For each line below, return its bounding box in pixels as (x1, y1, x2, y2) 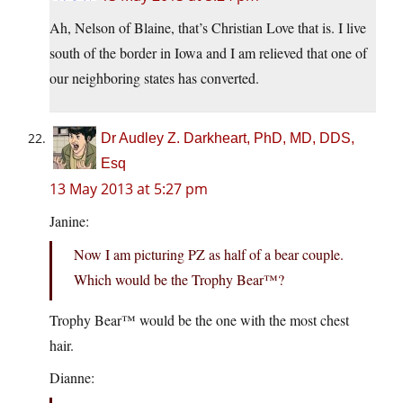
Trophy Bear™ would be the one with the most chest (49, 310, 349, 330)
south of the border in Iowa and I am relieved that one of (49, 43, 367, 63)
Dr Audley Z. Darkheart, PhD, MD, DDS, (101, 130, 354, 147)
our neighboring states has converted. (49, 68, 259, 88)
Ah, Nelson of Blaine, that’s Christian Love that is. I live (49, 18, 366, 38)
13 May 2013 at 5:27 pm (49, 179, 208, 200)
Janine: (49, 211, 89, 231)
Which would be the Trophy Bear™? (74, 270, 284, 290)
